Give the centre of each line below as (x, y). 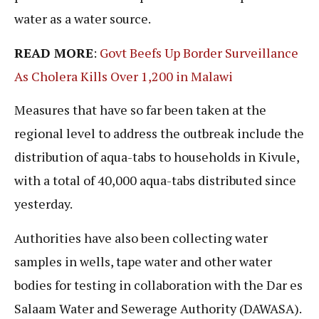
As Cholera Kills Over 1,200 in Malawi (124, 76)
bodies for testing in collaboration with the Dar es (158, 284)
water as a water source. (83, 19)
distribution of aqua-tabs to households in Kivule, (157, 157)
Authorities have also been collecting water (141, 237)
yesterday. (43, 204)
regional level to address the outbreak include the (159, 134)
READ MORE (54, 52)
